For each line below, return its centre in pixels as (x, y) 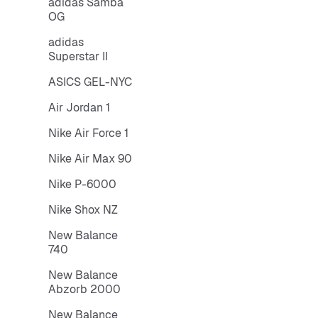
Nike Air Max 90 (90, 159)
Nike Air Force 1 (88, 133)
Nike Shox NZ (83, 210)
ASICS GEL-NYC (90, 82)
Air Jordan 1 (79, 108)
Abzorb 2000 (84, 289)
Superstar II (78, 56)
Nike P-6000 (82, 184)
